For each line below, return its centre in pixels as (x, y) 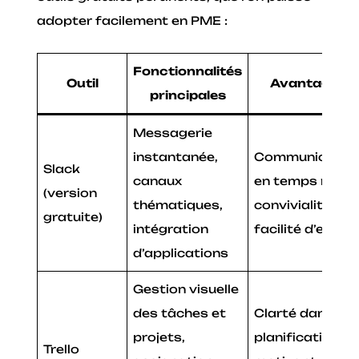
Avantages (308, 83)
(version (71, 192)
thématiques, (178, 204)
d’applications (181, 252)
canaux (158, 180)
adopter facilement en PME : (133, 21)
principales (188, 95)
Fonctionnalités (188, 71)
